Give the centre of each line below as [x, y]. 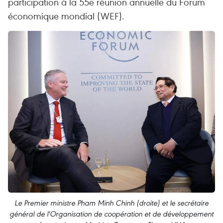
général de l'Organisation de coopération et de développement [111, 214]
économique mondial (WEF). [66, 16]
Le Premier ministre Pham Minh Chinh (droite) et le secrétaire [111, 203]
